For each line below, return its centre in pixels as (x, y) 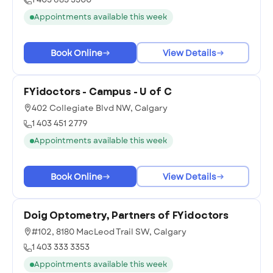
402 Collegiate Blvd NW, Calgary (100, 108)
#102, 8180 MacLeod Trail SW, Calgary (109, 232)
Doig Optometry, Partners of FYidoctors (126, 215)
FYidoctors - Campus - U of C (98, 92)
